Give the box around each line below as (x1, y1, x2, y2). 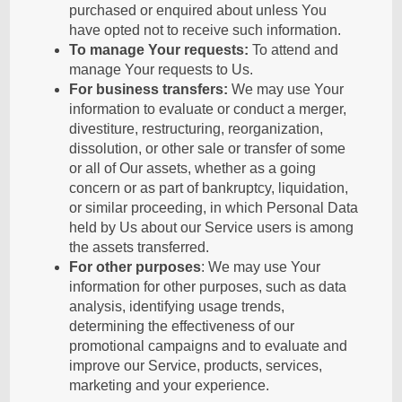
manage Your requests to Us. (69, 62, 254, 77)
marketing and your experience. (69, 378, 270, 393)
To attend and (249, 42, 339, 57)
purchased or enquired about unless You (69, 3, 328, 18)
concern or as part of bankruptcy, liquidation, (69, 180, 349, 196)
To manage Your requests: (69, 42, 249, 57)
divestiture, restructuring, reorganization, (69, 121, 324, 136)
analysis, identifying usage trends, (69, 299, 285, 314)
